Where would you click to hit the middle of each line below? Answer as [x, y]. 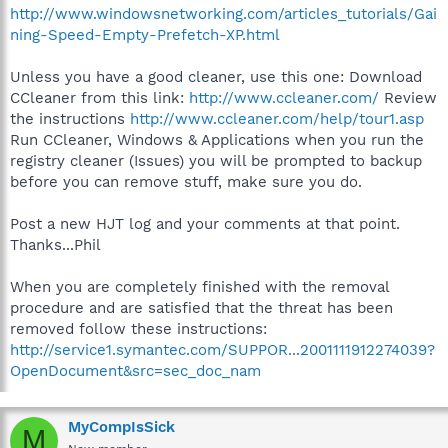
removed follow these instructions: [138, 328]
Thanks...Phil [55, 244]
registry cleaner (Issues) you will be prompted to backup [216, 160]
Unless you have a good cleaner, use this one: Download [216, 76]
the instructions [70, 118]
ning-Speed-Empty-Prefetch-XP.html [145, 34]
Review [408, 97]
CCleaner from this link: [99, 97]
